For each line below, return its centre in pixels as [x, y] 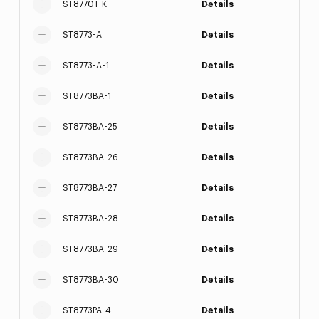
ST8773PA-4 [87, 310]
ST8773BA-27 [89, 188]
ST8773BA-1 [87, 96]
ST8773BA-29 [90, 249]
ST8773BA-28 [90, 219]
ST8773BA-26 [90, 157]
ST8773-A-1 [85, 66]
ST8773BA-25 [90, 127]
